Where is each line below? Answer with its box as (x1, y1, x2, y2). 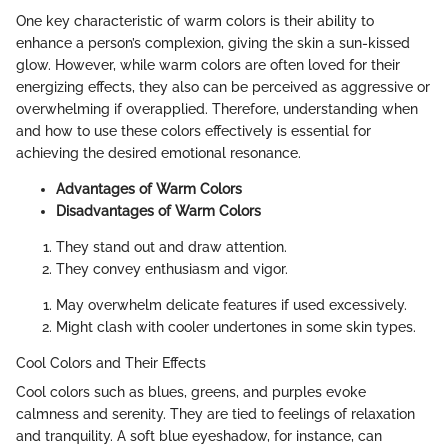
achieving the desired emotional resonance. (16, 145, 301, 162)
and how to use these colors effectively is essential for (16, 123, 371, 140)
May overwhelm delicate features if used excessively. (56, 297, 407, 314)
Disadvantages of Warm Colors (56, 203, 261, 220)
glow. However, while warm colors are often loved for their (16, 57, 400, 74)
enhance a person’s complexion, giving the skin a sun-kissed (16, 35, 410, 52)
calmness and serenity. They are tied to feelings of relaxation (16, 406, 415, 423)
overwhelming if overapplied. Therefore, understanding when (16, 101, 418, 118)
